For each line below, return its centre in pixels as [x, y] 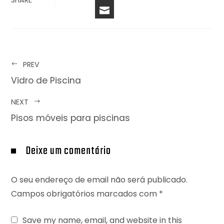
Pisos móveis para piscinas [71, 118]
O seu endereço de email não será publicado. [99, 179]
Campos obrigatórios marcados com [85, 193]
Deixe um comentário [69, 151]
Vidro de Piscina [46, 80]
